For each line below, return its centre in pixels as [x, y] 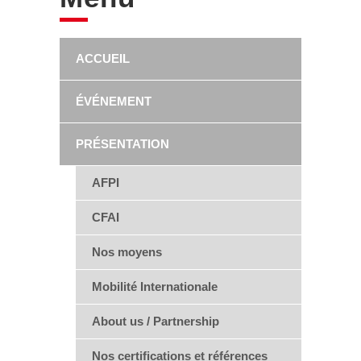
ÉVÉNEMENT [114, 101]
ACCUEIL [103, 58]
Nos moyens [127, 252]
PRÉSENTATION [122, 144]
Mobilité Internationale [155, 286]
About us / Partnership [156, 321]
